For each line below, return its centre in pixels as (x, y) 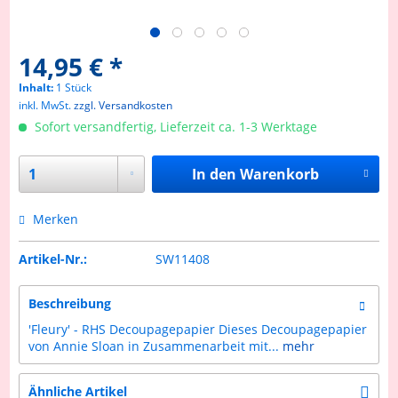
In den (214, 174)
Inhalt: (38, 88)
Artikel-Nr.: (53, 259)
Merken (56, 219)
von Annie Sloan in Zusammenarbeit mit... (154, 346)
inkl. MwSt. (47, 105)
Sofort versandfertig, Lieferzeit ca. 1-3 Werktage (175, 127)
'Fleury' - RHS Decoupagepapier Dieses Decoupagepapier (198, 329)
